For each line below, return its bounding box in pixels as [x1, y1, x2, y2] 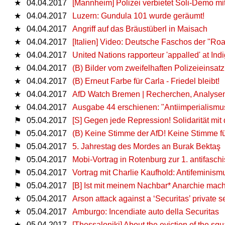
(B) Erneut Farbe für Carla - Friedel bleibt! [72, 76, 219, 85]
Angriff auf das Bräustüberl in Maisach [72, 24, 207, 33]
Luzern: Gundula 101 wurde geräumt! [72, 11, 204, 20]
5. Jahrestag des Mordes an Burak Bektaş [72, 142, 220, 151]
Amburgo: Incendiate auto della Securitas [72, 207, 219, 216]
